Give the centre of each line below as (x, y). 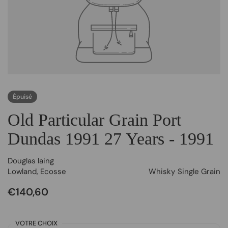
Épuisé (22, 97)
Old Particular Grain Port (94, 120)
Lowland (22, 172)
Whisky (162, 172)
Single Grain (199, 172)
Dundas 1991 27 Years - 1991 (111, 139)
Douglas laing (31, 161)
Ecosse (53, 172)
